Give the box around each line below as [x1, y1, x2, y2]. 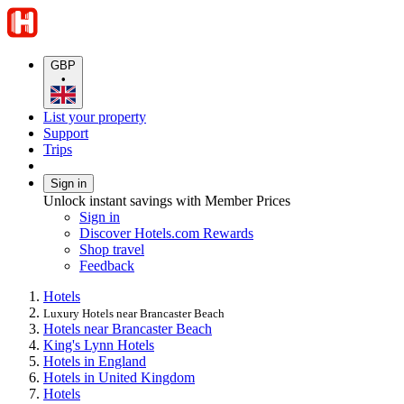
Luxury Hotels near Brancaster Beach [43, 306, 225, 320]
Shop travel [79, 241, 144, 257]
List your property [43, 108, 146, 124]
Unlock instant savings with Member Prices [43, 192, 290, 208]
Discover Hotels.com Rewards [79, 225, 253, 241]
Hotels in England [43, 353, 146, 369]
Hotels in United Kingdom [43, 369, 195, 385]
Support [43, 124, 88, 141]
